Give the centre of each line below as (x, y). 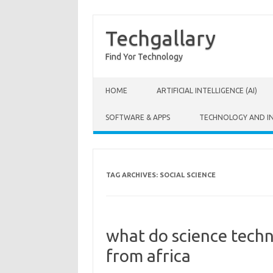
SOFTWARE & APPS (138, 117)
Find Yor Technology (144, 57)
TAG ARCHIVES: (133, 175)
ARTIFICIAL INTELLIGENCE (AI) (207, 90)
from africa (148, 256)
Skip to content (122, 82)
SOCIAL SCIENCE (187, 175)
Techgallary (161, 38)
